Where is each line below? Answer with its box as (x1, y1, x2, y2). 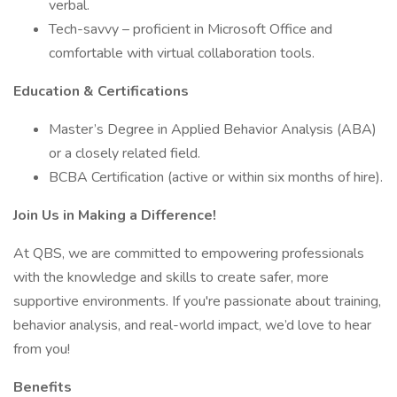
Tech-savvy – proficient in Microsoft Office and (49, 19, 332, 39)
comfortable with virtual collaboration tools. (49, 43, 315, 63)
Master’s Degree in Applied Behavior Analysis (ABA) (49, 120, 377, 139)
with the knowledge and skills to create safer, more (13, 268, 329, 287)
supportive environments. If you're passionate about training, (13, 292, 381, 311)
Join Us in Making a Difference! (13, 206, 216, 225)
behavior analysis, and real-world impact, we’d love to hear (13, 315, 371, 335)
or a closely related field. (49, 144, 200, 163)
